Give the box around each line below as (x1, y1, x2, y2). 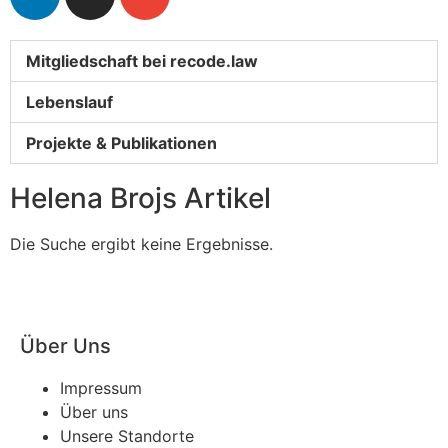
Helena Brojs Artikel (10, 181, 271, 215)
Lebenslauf (26, 92, 113, 112)
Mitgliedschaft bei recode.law (26, 51, 258, 71)
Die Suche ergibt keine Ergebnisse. (10, 234, 273, 254)
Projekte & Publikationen (26, 133, 217, 153)
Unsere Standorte (60, 426, 194, 446)
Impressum (60, 378, 142, 398)
